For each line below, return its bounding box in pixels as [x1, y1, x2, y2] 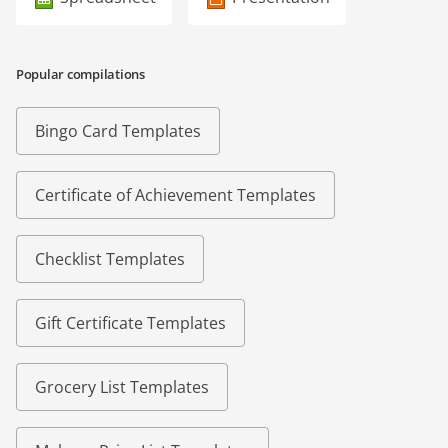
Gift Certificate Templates [35, 312, 226, 335]
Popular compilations [16, 65, 145, 84]
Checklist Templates [35, 248, 185, 271]
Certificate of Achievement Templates [35, 184, 316, 207]
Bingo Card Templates [35, 120, 201, 143]
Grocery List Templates [35, 376, 209, 399]
